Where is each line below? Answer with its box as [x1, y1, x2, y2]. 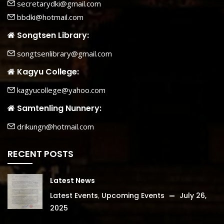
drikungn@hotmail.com [15, 121, 94, 131]
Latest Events [50, 190, 98, 200]
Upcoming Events [101, 190, 164, 200]
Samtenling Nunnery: [15, 102, 101, 114]
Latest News [50, 175, 95, 185]
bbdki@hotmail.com [15, 11, 83, 22]
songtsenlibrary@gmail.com [15, 48, 112, 58]
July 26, [179, 190, 206, 200]
